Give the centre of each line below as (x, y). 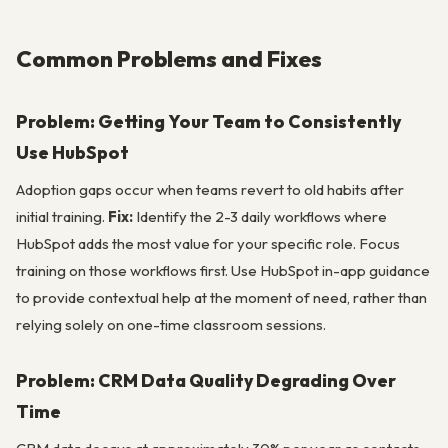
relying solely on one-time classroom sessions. (171, 325)
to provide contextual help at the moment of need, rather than (221, 298)
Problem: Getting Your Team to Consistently (208, 121)
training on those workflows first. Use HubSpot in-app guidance (223, 271)
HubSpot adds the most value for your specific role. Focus (208, 244)
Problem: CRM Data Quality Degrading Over (206, 380)
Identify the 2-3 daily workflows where (260, 217)
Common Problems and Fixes (169, 59)
